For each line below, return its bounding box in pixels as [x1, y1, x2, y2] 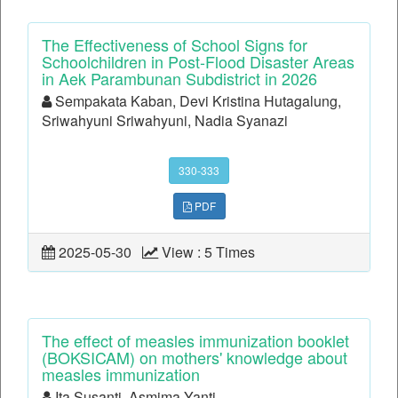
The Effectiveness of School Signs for [42, 33, 307, 57]
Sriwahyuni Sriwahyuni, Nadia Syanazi [42, 110, 288, 131]
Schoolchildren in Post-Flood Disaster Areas [42, 50, 354, 74]
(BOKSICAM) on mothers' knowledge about [42, 346, 347, 370]
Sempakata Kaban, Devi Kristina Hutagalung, [52, 91, 341, 112]
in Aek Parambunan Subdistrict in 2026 [42, 67, 317, 91]
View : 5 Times [158, 242, 262, 263]
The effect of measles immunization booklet [42, 329, 349, 353]
